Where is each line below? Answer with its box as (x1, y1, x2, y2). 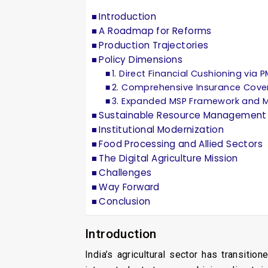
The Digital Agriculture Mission (99, 151, 238, 165)
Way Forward (99, 180, 160, 193)
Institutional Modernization (99, 123, 224, 136)
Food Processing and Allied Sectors (99, 137, 263, 150)
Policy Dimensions (99, 53, 183, 66)
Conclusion (99, 194, 151, 208)
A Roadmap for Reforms (99, 24, 212, 37)
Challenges (99, 166, 152, 179)
